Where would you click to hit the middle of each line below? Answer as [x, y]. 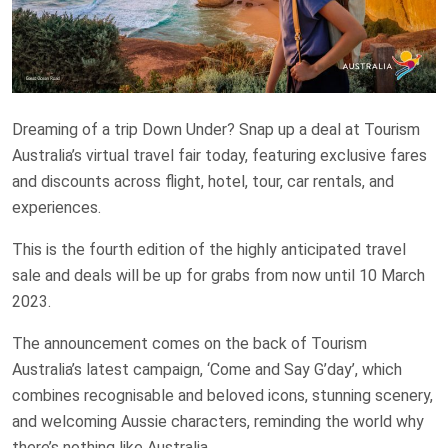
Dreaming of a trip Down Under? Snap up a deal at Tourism [216, 130]
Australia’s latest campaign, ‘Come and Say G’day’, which [207, 370]
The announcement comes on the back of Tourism [189, 344]
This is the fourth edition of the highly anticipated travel [209, 250]
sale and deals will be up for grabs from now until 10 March [218, 276]
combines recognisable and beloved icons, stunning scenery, [222, 396]
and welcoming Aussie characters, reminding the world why [218, 422]
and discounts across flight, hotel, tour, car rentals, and [203, 182]
